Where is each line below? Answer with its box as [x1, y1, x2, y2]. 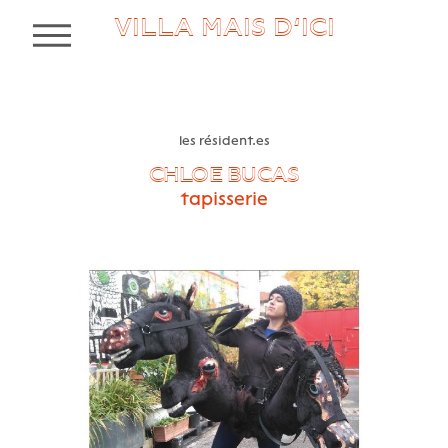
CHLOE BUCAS [148, 160, 300, 188]
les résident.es [178, 132, 270, 148]
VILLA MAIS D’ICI [113, 10, 335, 43]
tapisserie [180, 187, 268, 209]
